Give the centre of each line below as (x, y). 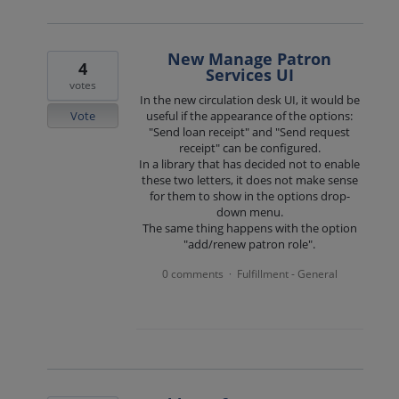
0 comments (192, 274)
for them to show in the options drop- (249, 196)
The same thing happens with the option (249, 228)
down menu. (249, 212)
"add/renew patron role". (250, 244)
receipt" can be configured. (249, 148)
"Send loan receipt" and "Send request (250, 132)
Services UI (249, 75)
